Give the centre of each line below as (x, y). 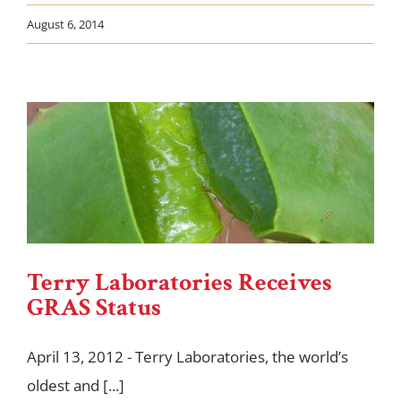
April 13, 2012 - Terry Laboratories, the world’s (188, 356)
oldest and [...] (76, 385)
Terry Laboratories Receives (179, 282)
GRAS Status (94, 307)
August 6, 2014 (65, 24)
